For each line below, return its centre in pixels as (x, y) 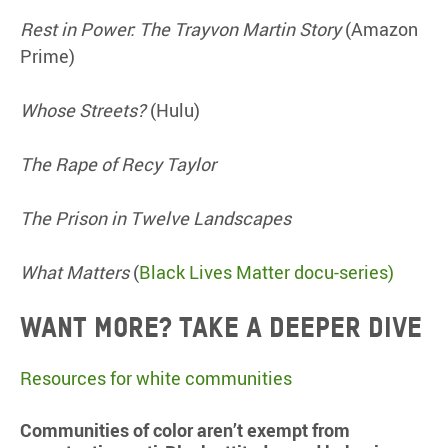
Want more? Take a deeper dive (221, 326)
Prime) (47, 55)
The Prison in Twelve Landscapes (155, 217)
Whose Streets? (83, 109)
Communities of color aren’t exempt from (185, 429)
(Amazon (379, 28)
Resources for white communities (156, 377)
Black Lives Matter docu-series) (266, 271)
